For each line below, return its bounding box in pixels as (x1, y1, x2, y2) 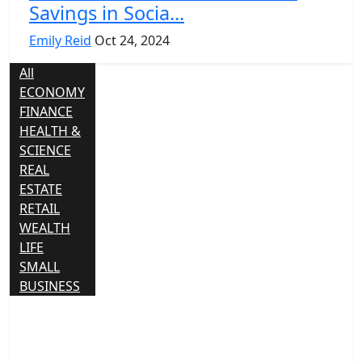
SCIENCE (19, 141, 71, 159)
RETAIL (19, 199, 60, 217)
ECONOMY (19, 82, 85, 101)
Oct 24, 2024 (95, 31, 170, 49)
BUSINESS (19, 276, 80, 295)
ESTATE (19, 179, 62, 198)
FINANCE (19, 102, 73, 120)
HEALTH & (19, 121, 81, 140)
